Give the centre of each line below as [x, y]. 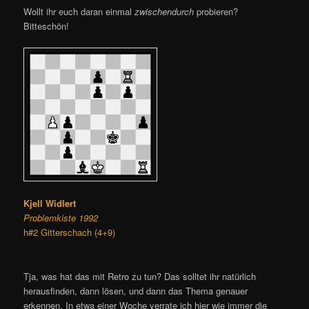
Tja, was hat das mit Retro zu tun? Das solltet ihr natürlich [140, 276]
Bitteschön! [47, 26]
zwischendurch [165, 12]
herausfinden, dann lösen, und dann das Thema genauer [136, 290]
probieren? [216, 12]
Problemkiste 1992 [61, 218]
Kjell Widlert [50, 203]
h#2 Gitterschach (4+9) [70, 232]
